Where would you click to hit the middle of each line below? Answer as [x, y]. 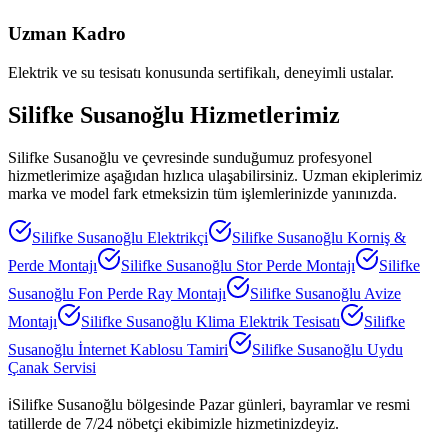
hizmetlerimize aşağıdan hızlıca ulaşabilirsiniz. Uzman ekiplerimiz [215, 175]
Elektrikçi [177, 237]
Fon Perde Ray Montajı [152, 293]
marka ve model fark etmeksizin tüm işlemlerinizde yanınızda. [202, 193]
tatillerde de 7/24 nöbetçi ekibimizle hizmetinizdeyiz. [173, 423]
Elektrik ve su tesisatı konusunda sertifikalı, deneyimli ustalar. [201, 72]
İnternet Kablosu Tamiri [153, 349]
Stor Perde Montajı [295, 265]
